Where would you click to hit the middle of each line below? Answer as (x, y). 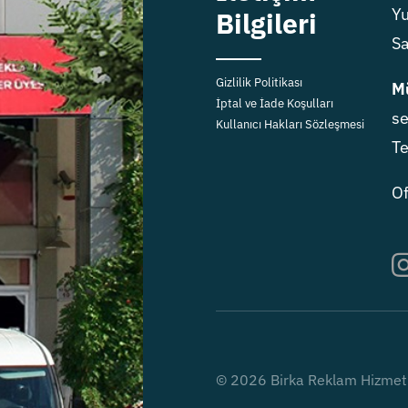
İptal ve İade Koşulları (274, 104)
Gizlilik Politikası (259, 83)
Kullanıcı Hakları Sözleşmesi (290, 125)
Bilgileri (266, 24)
